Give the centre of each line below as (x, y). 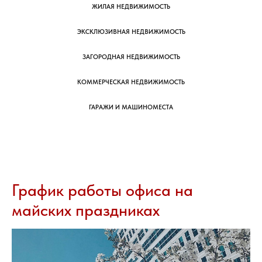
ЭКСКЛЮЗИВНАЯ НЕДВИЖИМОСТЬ (131, 32)
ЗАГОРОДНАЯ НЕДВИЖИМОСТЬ (131, 57)
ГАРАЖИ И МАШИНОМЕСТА (131, 107)
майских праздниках (86, 210)
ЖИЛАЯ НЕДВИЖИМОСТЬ (131, 7)
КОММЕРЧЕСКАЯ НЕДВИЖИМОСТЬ (131, 82)
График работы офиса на (102, 190)
